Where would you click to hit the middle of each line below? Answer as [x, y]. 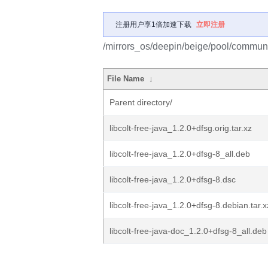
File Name [126, 79]
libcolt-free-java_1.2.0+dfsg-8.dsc [173, 179]
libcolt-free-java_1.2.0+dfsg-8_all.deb [180, 154]
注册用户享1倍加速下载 [153, 25]
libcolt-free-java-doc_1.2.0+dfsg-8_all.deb [188, 231]
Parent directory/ [141, 102]
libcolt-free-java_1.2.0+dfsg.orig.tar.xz [181, 128]
